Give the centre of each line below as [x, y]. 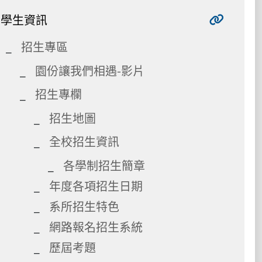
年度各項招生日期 [96, 185]
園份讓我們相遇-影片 [90, 70]
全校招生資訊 [84, 141]
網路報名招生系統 [96, 226]
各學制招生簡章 [104, 165]
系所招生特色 [84, 206]
